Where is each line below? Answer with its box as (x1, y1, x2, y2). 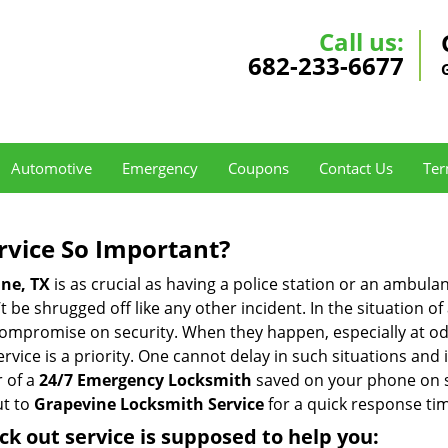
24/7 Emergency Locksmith (39, 369, 252, 391)
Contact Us (319, 158, 393, 178)
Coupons (228, 158, 289, 178)
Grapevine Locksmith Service (34, 393, 264, 415)
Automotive (11, 158, 92, 178)
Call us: (319, 25, 404, 58)
